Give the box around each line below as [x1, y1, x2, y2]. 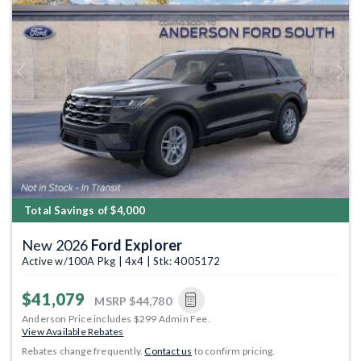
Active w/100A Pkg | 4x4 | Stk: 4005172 [22, 254, 221, 268]
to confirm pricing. [192, 344, 276, 357]
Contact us [144, 344, 193, 357]
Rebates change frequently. [22, 344, 145, 357]
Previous [19, 71, 58, 84]
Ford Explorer [90, 235, 183, 254]
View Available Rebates [22, 325, 124, 338]
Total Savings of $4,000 [24, 203, 146, 217]
